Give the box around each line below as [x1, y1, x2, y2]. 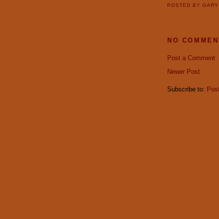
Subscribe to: [167, 86, 207, 93]
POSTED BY [167, 2, 203, 8]
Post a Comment [167, 54, 215, 62]
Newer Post [167, 68, 200, 76]
